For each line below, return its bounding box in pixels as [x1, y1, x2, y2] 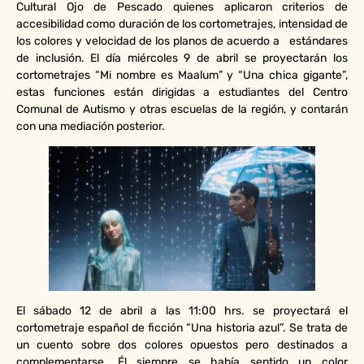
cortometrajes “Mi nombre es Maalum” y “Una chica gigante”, [16, 67, 348, 82]
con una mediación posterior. [16, 119, 165, 133]
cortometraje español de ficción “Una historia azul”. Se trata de [16, 320, 348, 335]
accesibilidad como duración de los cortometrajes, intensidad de [16, 16, 348, 31]
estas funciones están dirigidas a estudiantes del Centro [16, 84, 348, 99]
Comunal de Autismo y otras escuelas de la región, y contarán [16, 102, 348, 116]
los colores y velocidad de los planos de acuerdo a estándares [16, 33, 348, 48]
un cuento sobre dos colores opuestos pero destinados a [16, 337, 348, 352]
